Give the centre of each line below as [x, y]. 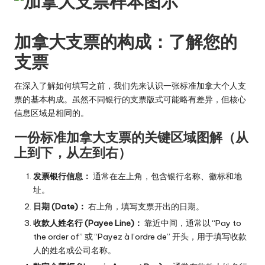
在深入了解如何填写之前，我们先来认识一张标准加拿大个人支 [130, 85]
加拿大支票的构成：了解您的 [126, 41]
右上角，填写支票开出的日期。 [145, 206]
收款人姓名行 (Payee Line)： [88, 223]
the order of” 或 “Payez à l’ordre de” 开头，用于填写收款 [140, 237]
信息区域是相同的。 [51, 113]
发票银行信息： [62, 176]
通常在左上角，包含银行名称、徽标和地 [167, 176]
